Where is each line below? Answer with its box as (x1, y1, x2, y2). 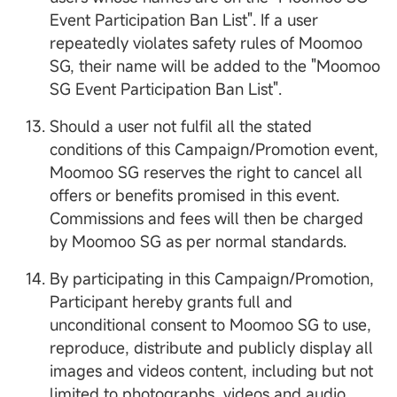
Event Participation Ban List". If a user (50, 9, 318, 31)
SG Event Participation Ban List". (50, 78, 282, 100)
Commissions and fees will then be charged (50, 207, 363, 230)
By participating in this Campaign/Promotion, (50, 268, 374, 290)
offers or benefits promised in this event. (50, 184, 339, 206)
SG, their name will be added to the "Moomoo (50, 55, 380, 77)
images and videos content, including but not (50, 360, 373, 382)
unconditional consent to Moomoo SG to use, (50, 314, 371, 336)
